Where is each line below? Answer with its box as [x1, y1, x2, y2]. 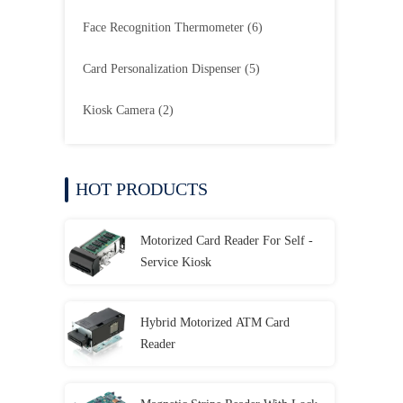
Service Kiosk [140, 255, 211, 269]
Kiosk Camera [83, 103, 155, 117]
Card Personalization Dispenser [83, 62, 241, 76]
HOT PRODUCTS [76, 179, 208, 199]
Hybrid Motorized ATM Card [140, 316, 290, 329]
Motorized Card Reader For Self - [140, 234, 313, 247]
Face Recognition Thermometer [83, 21, 244, 34]
